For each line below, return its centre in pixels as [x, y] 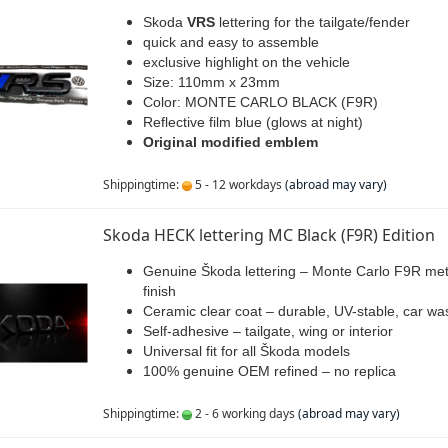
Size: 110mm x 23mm [211, 82]
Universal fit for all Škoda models [246, 351]
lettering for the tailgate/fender [312, 22]
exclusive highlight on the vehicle [246, 62]
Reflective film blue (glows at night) [252, 122]
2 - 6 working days [243, 413]
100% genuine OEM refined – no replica [269, 371]
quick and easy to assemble [230, 42]
